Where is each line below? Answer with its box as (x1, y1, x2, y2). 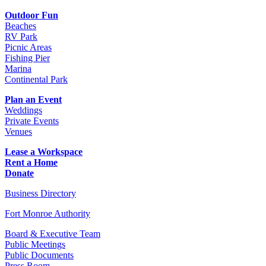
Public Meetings (5, 239, 65, 249)
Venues (5, 126, 32, 137)
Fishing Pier (5, 52, 50, 63)
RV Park (5, 31, 37, 42)
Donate (5, 167, 34, 178)
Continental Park (5, 74, 68, 84)
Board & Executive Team (5, 228, 100, 239)
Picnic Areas (5, 42, 52, 52)
